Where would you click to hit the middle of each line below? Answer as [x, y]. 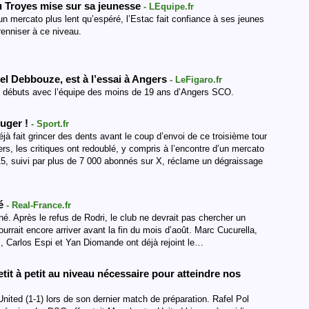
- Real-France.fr [39, 205]
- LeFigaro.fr [196, 80]
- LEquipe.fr [169, 7]
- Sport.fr [50, 124]
